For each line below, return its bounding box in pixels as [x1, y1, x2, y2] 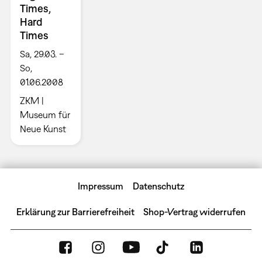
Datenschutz [132, 181, 184, 192]
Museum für [19, 109, 70, 120]
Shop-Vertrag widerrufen [143, 206, 246, 218]
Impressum [78, 181, 124, 192]
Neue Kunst [19, 123, 66, 135]
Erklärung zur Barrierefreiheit [16, 206, 135, 218]
